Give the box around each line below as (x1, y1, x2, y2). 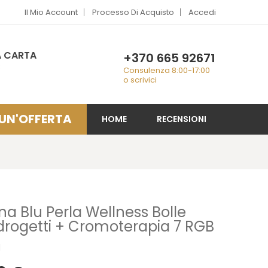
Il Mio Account (25, 7, 78, 18)
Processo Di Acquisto (92, 7, 174, 18)
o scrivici (123, 74, 157, 86)
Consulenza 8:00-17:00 (123, 65, 210, 76)
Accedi (188, 7, 216, 18)
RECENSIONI (157, 113, 206, 125)
